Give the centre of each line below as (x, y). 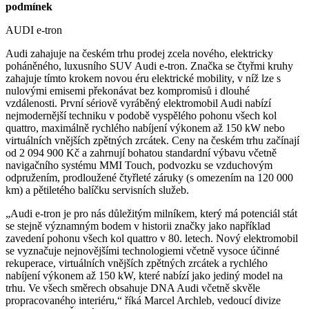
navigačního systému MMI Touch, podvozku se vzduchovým (139, 165)
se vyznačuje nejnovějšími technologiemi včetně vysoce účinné (142, 250)
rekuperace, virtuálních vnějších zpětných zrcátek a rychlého (137, 263)
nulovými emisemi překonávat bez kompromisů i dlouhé (128, 90)
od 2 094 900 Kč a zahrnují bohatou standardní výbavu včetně (141, 152)
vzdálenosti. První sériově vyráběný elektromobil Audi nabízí (138, 103)
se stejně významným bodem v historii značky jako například (138, 226)
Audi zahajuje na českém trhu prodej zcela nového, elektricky (139, 53)
